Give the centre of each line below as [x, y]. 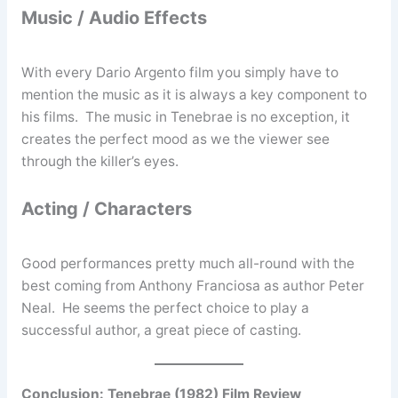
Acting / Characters [106, 208]
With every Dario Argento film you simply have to [179, 72]
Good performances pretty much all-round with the [187, 263]
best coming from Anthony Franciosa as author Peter [192, 285]
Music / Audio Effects [114, 17]
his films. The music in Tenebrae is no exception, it [185, 116]
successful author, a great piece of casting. [161, 330]
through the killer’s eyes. [99, 161]
